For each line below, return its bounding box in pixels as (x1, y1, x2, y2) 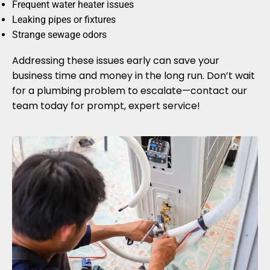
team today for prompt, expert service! (12, 99, 200, 113)
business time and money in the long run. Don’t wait (12, 69, 255, 83)
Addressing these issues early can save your (12, 54, 219, 68)
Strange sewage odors (12, 29, 107, 41)
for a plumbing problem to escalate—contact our (12, 84, 247, 98)
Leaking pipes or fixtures (12, 14, 116, 26)
